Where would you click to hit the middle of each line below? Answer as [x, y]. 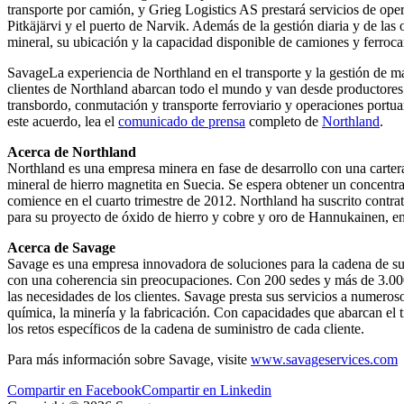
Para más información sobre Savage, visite [129, 359]
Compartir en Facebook [74, 390]
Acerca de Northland [72, 151]
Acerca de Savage [61, 247]
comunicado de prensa [182, 121]
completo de [284, 121]
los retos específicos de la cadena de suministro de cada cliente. [186, 328]
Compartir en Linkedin [207, 390]
